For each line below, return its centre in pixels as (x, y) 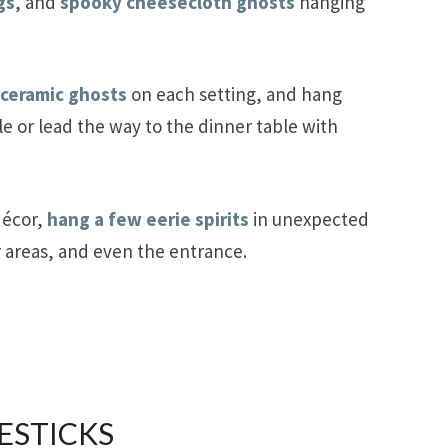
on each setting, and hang (234, 94)
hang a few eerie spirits (148, 218)
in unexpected (309, 218)
